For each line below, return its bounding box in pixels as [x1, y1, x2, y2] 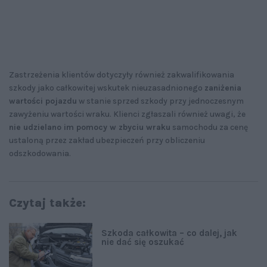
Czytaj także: [9, 195, 86, 210]
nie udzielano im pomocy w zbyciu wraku [9, 122, 170, 132]
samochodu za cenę [170, 122, 248, 132]
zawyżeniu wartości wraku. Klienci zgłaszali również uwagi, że [9, 108, 246, 119]
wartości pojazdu [9, 95, 77, 106]
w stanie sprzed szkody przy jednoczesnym [77, 95, 244, 106]
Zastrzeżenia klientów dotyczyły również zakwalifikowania [9, 69, 234, 80]
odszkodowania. [9, 148, 73, 159]
